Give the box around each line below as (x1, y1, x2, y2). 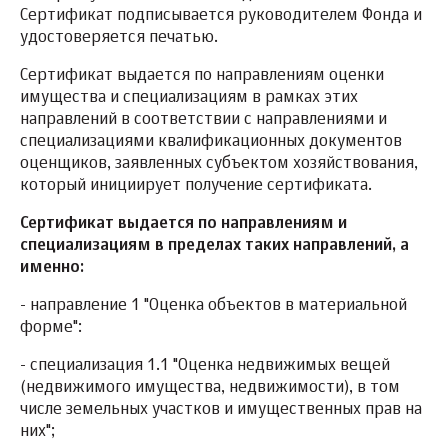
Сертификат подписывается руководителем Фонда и (20, 8, 422, 25)
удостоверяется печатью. (20, 30, 218, 47)
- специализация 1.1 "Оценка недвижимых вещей (20, 358, 390, 375)
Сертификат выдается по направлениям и (20, 216, 347, 233)
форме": (20, 320, 82, 337)
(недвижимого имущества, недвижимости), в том (20, 380, 400, 397)
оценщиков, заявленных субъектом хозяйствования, (20, 156, 418, 173)
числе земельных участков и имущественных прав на (20, 402, 422, 419)
